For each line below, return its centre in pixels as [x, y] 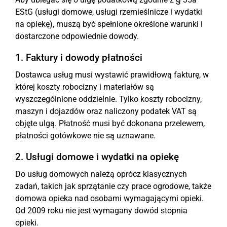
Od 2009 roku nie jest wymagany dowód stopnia [101, 211]
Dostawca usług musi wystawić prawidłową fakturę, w [112, 75]
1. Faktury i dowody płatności [79, 58]
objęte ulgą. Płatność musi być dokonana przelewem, [110, 123]
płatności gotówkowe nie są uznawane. [85, 136]
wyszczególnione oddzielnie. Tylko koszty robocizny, [108, 99]
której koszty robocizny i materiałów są [85, 87]
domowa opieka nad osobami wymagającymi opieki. [109, 198]
